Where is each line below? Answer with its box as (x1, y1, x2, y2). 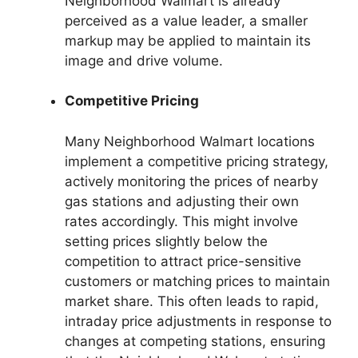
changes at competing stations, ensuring (65, 332, 325, 349)
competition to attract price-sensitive (65, 253, 301, 269)
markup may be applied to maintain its (65, 32, 311, 49)
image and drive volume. (65, 52, 223, 69)
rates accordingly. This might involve (65, 213, 298, 229)
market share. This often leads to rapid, (65, 292, 319, 309)
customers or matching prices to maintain (65, 272, 330, 289)
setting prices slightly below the (65, 233, 268, 249)
